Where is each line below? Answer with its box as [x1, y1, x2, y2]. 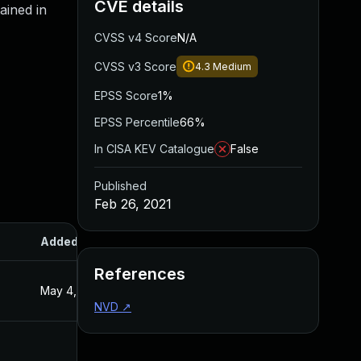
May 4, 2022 [40, 284, 106, 297]
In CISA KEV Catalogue [94, 142, 214, 156]
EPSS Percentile [94, 115, 180, 129]
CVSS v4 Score [94, 31, 177, 44]
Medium [213, 60, 251, 73]
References [94, 264, 185, 284]
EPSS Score [94, 89, 158, 102]
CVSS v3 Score [94, 60, 176, 73]
